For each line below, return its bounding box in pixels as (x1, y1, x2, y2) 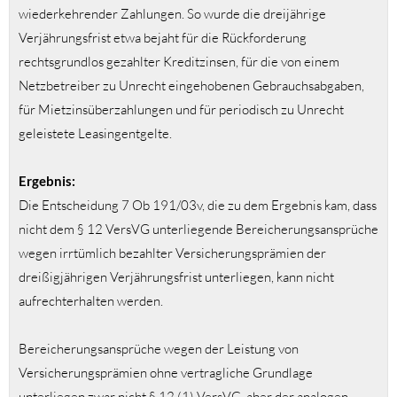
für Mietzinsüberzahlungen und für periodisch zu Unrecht (19, 101, 344, 119)
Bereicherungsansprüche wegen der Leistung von (19, 340, 299, 358)
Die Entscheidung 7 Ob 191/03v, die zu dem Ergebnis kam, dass (19, 197, 377, 214)
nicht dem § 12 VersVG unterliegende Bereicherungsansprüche (19, 221, 378, 238)
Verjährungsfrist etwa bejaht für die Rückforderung (19, 29, 307, 47)
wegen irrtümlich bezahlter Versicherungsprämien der (19, 245, 326, 262)
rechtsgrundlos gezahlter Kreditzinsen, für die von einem (19, 53, 339, 71)
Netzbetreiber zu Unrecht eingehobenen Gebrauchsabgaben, (19, 77, 364, 95)
